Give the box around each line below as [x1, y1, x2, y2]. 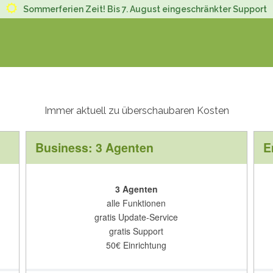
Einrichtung [121, 239, 167, 251]
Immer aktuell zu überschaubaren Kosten [44, 105, 229, 116]
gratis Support [109, 225, 164, 237]
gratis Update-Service [94, 211, 179, 223]
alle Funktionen [107, 197, 166, 209]
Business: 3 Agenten [35, 139, 154, 156]
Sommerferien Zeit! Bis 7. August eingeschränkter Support [23, 4, 267, 14]
